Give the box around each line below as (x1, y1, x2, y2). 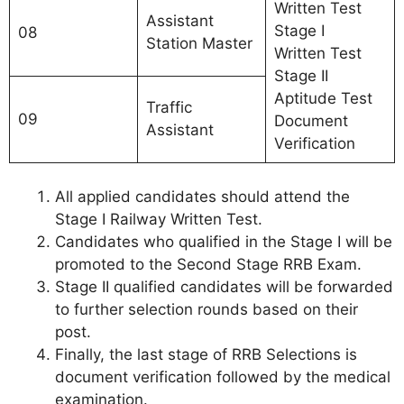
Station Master (145, 33, 252, 52)
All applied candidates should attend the (55, 188, 350, 206)
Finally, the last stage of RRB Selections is (55, 345, 357, 363)
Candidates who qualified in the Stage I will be (55, 233, 392, 251)
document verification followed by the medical (55, 368, 390, 386)
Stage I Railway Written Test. (55, 210, 262, 228)
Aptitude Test (273, 88, 372, 107)
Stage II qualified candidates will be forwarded (55, 278, 393, 296)
